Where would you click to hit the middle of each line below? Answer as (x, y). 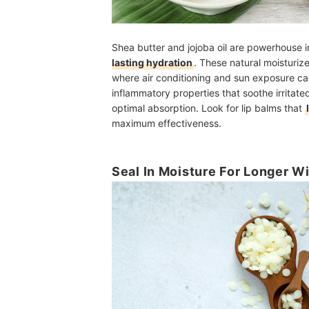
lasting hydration (152, 63)
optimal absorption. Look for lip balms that (208, 108)
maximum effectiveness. (167, 123)
